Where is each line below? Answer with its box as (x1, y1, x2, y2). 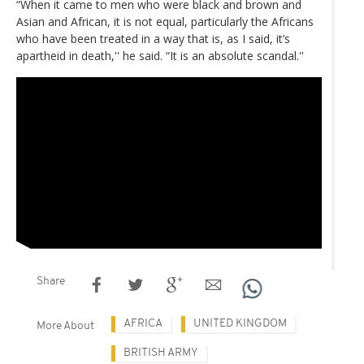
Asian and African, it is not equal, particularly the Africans (16, 14, 314, 30)
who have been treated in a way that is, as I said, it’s (16, 31, 290, 47)
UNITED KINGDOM (193, 317, 287, 330)
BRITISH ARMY (123, 346, 198, 359)
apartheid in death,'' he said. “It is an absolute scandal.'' (16, 48, 304, 64)
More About (37, 319, 94, 332)
